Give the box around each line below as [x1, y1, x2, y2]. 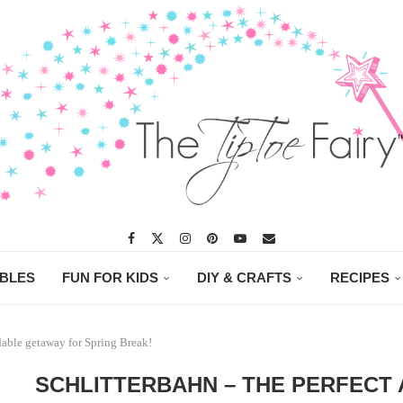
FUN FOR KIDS [62, 270, 158, 286]
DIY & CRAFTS [197, 270, 291, 286]
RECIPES [330, 270, 390, 286]
